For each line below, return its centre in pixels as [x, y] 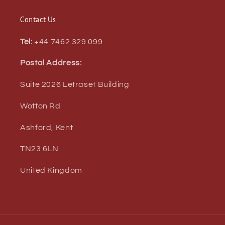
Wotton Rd [40, 106]
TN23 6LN [40, 149]
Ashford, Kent [47, 127]
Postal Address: [51, 63]
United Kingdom [51, 171]
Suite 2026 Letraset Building [75, 85]
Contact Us [38, 19]
